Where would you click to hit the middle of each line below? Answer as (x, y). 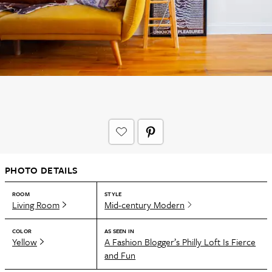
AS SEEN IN (120, 231)
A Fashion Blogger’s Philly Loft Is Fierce (180, 242)
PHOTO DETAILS (42, 170)
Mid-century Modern (145, 205)
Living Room (36, 205)
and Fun (120, 255)
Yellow (25, 242)
